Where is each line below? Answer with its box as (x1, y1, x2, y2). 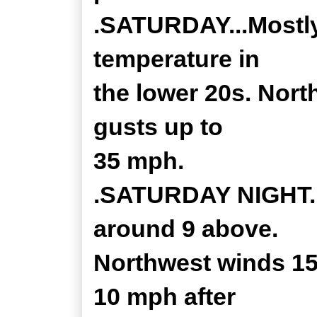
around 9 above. (93, 215, 278, 242)
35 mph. (93, 147, 184, 174)
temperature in (93, 45, 260, 72)
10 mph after (93, 283, 236, 310)
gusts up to (93, 113, 223, 140)
